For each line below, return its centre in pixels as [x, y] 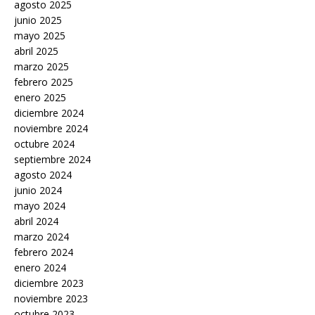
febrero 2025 [44, 82]
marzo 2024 [41, 237]
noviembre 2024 [51, 129]
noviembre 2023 [51, 299]
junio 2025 [38, 20]
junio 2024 [38, 191]
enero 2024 [40, 268]
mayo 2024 [40, 206]
